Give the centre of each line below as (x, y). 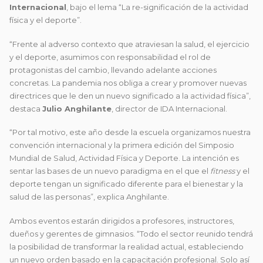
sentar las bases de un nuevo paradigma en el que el (110, 171)
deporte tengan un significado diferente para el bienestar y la (126, 184)
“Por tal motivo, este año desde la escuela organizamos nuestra (130, 132)
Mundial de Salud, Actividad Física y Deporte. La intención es (124, 158)
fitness (222, 171)
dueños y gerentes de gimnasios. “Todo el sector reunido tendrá (131, 233)
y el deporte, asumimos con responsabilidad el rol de (110, 57)
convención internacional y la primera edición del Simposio (122, 145)
